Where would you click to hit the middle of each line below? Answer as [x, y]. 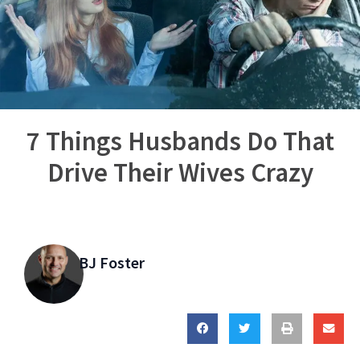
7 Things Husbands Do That [180, 141]
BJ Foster [111, 262]
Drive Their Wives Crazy [180, 172]
